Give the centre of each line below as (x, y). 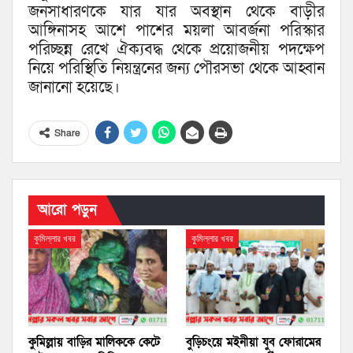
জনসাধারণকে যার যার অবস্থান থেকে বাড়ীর (176, 12)
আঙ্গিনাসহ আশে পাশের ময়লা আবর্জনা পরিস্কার (176, 31)
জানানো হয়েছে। (74, 88)
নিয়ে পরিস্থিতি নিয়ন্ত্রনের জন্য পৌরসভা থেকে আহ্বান (176, 69)
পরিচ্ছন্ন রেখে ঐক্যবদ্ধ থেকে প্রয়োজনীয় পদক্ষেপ (176, 50)
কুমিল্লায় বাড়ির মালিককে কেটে (94, 342)
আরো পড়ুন (67, 210)
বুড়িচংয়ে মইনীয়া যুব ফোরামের (253, 342)
